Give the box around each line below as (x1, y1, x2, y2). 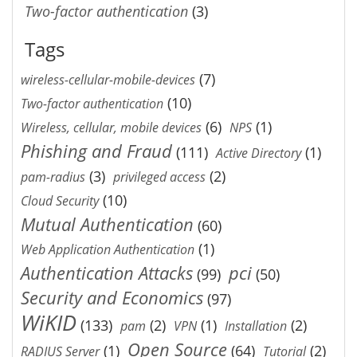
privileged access (113, 167, 206, 186)
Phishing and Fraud (21, 139, 172, 163)
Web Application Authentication (21, 240, 194, 258)
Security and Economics (21, 285, 203, 309)
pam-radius (21, 167, 85, 186)
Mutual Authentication (21, 212, 194, 236)
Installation (225, 316, 287, 335)
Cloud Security (21, 191, 99, 210)
